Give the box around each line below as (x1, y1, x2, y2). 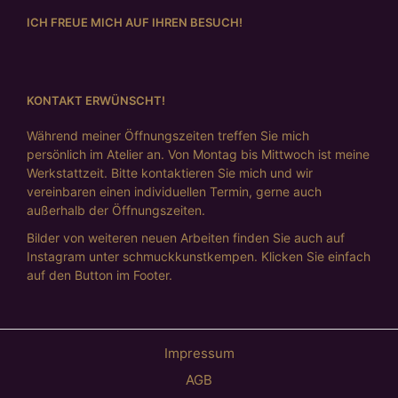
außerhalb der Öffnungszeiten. (27, 203, 205, 219)
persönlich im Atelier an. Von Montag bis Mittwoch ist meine (27, 147, 370, 163)
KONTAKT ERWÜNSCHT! (27, 93, 165, 108)
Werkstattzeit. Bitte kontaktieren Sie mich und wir (27, 165, 313, 181)
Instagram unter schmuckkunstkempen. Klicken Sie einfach (27, 249, 370, 265)
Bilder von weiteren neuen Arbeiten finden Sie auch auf (27, 230, 345, 246)
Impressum (163, 345, 235, 362)
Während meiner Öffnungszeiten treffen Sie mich (27, 128, 309, 144)
